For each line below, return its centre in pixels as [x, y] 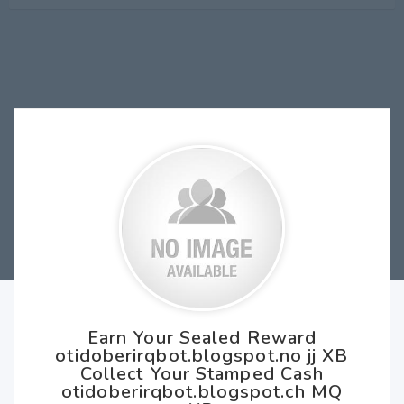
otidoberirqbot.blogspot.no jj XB [202, 356]
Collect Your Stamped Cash [202, 374]
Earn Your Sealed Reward [202, 338]
